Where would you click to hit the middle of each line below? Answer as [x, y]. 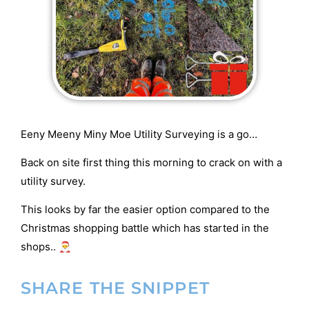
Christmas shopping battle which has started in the [145, 228]
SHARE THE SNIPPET [115, 288]
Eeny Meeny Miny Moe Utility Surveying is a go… [139, 134]
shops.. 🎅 [46, 247]
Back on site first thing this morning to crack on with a [151, 162]
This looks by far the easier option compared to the [145, 210]
